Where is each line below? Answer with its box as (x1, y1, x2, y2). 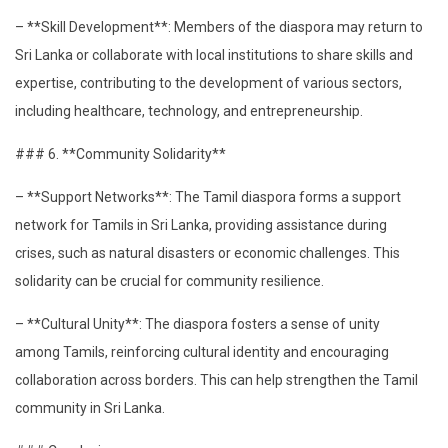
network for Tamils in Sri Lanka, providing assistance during (15, 216, 387, 233)
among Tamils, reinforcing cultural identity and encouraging (15, 343, 389, 360)
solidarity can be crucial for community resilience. (15, 272, 324, 289)
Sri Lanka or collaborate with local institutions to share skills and (15, 46, 413, 63)
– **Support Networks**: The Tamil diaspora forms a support (15, 188, 401, 205)
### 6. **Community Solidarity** (15, 145, 226, 162)
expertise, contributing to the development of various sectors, (15, 74, 402, 91)
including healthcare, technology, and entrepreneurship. (15, 102, 363, 119)
